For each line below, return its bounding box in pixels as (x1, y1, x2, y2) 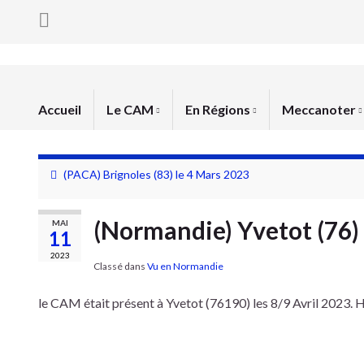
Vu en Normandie (147, 260, 223, 272)
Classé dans (93, 260, 147, 272)
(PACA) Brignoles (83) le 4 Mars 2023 (63, 167, 249, 181)
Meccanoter (282, 102, 358, 117)
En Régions (185, 102, 253, 117)
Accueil (38, 102, 81, 117)
